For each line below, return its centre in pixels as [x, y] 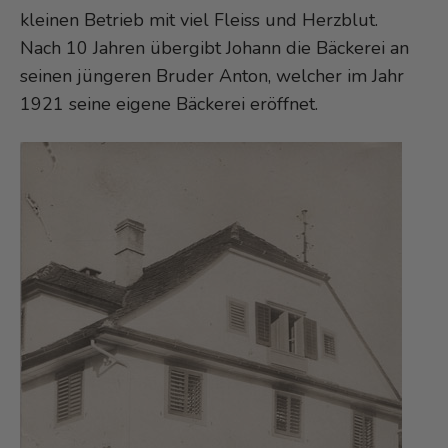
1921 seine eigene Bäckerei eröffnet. [169, 103]
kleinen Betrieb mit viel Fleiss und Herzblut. [201, 19]
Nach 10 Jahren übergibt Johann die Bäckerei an [214, 47]
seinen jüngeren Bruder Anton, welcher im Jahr [212, 75]
